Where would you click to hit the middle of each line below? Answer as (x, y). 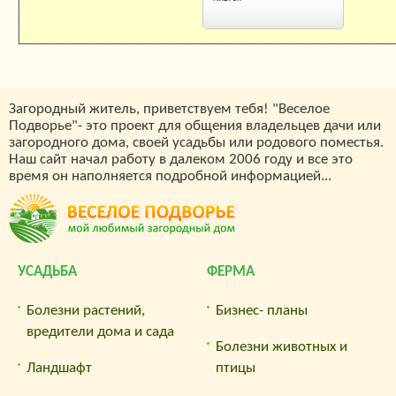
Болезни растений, (86, 310)
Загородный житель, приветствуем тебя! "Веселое (169, 109)
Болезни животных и (282, 346)
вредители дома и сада (100, 331)
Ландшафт (59, 368)
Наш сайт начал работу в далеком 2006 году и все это (181, 159)
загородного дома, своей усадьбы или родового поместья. (196, 142)
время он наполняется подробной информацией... (170, 176)
